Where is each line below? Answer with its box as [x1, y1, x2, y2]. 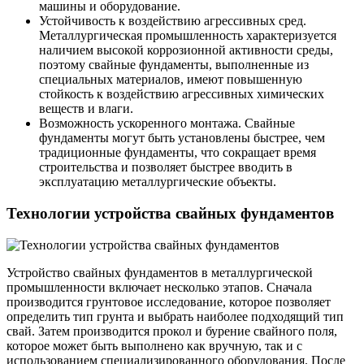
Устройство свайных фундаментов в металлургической [6, 265, 313, 279]
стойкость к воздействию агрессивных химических [39, 87, 324, 102]
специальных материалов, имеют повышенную [39, 72, 302, 87]
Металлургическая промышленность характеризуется [39, 28, 336, 43]
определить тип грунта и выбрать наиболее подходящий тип [6, 309, 344, 323]
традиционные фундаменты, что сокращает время [39, 145, 316, 160]
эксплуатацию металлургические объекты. [39, 175, 276, 189]
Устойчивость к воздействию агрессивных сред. [39, 14, 306, 28]
